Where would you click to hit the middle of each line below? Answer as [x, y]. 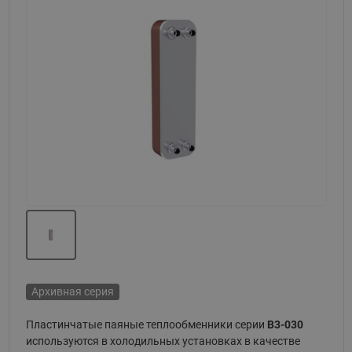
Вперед [312, 95]
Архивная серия [72, 291]
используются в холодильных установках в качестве [163, 341]
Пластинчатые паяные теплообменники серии [146, 324]
